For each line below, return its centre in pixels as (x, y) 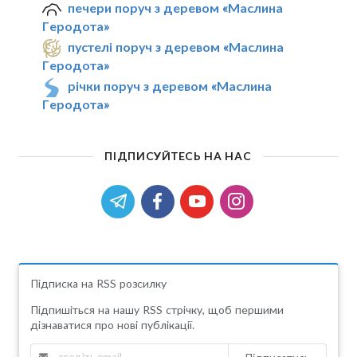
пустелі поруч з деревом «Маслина (176, 47)
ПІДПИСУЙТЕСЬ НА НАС (178, 155)
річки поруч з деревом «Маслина (170, 86)
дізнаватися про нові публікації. (112, 324)
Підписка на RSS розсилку (98, 283)
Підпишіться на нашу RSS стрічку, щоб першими (157, 309)
